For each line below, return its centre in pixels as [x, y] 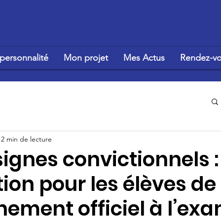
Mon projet [86, 58]
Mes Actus [144, 58]
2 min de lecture [26, 139]
